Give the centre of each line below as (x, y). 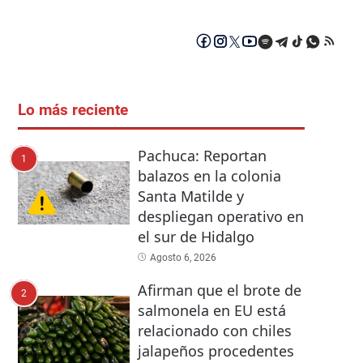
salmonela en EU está (211, 311)
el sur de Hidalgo (196, 237)
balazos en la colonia (209, 176)
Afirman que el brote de (219, 290)
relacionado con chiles (214, 331)
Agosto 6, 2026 (183, 258)
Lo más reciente (73, 111)
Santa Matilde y (190, 196)
